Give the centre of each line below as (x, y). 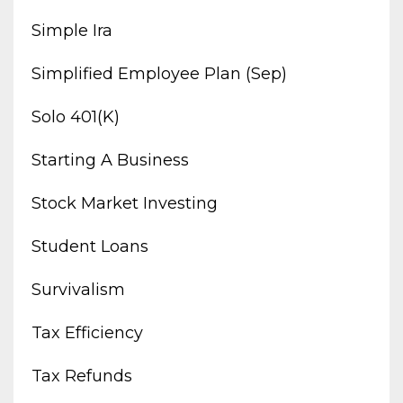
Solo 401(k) (76, 116)
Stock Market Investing (125, 203)
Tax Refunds (82, 376)
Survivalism (78, 289)
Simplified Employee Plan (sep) (159, 73)
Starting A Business (110, 160)
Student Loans (90, 246)
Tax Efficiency (87, 332)
